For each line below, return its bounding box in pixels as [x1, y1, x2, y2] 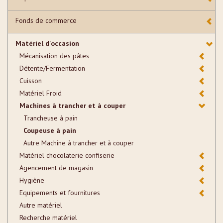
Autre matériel [19, 200, 62, 210]
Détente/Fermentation [19, 63, 85, 73]
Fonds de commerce [15, 15, 77, 25]
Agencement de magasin [19, 163, 93, 172]
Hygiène [19, 175, 44, 185]
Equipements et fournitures [19, 188, 100, 197]
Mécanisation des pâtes [19, 51, 89, 60]
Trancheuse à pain [23, 113, 78, 122]
